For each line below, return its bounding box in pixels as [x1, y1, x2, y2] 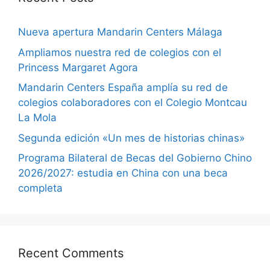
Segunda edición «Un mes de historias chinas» [18, 131, 245, 144]
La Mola [18, 111, 57, 124]
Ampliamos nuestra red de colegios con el [18, 46, 221, 58]
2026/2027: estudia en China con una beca [18, 167, 228, 180]
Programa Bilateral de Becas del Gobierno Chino [18, 152, 252, 165]
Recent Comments [18, 246, 124, 261]
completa [18, 182, 63, 195]
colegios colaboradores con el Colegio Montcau [18, 96, 247, 109]
